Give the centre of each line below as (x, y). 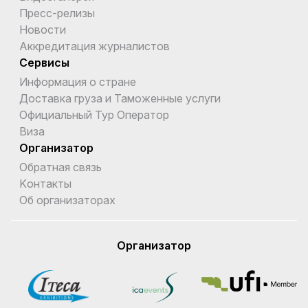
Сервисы (44, 62)
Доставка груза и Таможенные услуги (120, 98)
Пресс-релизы (57, 13)
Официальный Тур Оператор (94, 114)
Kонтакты (45, 183)
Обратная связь (60, 167)
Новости (43, 29)
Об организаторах (67, 200)
